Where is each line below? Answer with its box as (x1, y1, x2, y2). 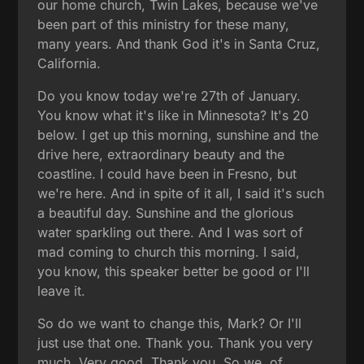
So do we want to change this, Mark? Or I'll (37, 314, 302, 331)
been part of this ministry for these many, (37, 15, 290, 32)
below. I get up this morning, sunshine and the (37, 126, 319, 143)
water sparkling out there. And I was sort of (37, 223, 304, 240)
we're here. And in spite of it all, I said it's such (37, 184, 325, 201)
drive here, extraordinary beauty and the (37, 145, 285, 162)
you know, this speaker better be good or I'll (37, 262, 310, 279)
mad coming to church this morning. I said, (37, 243, 301, 260)
